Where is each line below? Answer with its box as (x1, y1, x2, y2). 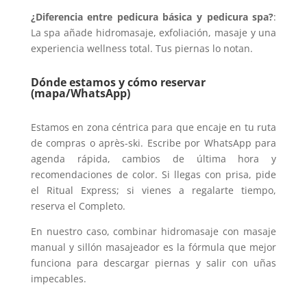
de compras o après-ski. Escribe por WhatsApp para (30, 136, 277, 149)
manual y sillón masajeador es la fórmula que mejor (30, 241, 277, 254)
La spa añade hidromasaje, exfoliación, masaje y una (30, 26, 277, 39)
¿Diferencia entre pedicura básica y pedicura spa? (30, 10, 274, 23)
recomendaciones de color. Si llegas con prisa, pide (30, 168, 277, 181)
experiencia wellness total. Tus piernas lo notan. (30, 42, 253, 55)
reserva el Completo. (30, 199, 125, 212)
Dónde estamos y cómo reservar (30, 75, 206, 90)
